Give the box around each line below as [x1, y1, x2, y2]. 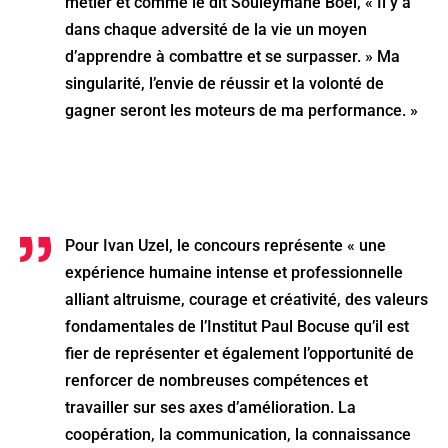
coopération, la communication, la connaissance [65, 424, 411, 444]
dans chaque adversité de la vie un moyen [65, 19, 367, 39]
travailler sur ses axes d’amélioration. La [65, 397, 356, 417]
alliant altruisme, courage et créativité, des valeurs [65, 289, 428, 309]
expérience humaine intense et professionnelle [65, 262, 403, 282]
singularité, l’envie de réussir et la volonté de [65, 73, 384, 93]
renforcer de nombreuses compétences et [65, 370, 368, 390]
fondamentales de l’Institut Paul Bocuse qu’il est [65, 316, 409, 336]
